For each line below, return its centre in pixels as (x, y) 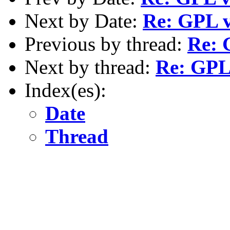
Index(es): (65, 90)
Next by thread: (90, 67)
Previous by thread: (106, 44)
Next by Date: (84, 21)
